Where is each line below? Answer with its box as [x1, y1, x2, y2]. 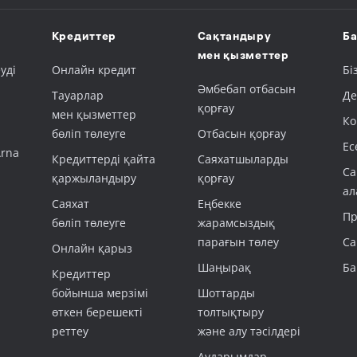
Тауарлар [51, 88, 104, 103]
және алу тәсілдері [197, 324, 300, 339]
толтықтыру [197, 304, 264, 320]
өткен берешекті [51, 304, 143, 320]
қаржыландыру [51, 171, 136, 186]
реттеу [51, 324, 88, 339]
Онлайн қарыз [51, 241, 132, 256]
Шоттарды [197, 285, 255, 300]
